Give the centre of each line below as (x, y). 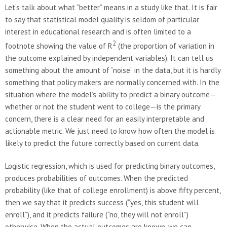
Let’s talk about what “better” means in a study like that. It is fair (111, 7)
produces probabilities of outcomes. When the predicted (97, 178)
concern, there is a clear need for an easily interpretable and (105, 119)
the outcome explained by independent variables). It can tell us (109, 58)
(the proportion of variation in (165, 46)
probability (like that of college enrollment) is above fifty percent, (113, 190)
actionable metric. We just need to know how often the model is (110, 131)
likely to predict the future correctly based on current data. (102, 143)
